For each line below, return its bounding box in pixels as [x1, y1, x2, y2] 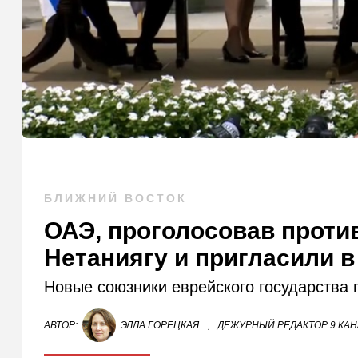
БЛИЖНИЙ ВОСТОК [44, 192, 188, 205]
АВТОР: [44, 320, 78, 332]
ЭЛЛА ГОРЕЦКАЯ [121, 320, 200, 332]
